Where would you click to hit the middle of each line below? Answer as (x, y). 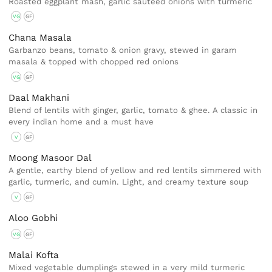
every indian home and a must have (81, 121)
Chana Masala (40, 37)
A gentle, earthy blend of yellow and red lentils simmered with (135, 171)
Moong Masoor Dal (50, 158)
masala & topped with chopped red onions (94, 61)
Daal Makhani (39, 97)
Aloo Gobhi (33, 218)
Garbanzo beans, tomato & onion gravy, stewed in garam (123, 50)
